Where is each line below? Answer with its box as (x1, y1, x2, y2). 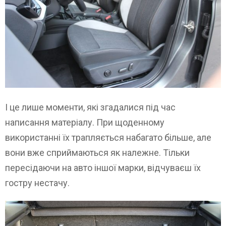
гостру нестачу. (5, 177, 70, 188)
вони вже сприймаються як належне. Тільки (5, 147, 190, 158)
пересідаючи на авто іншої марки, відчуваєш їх (5, 162, 201, 173)
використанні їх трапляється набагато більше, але (5, 132, 211, 143)
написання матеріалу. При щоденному (5, 117, 164, 128)
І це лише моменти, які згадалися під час (5, 101, 176, 112)
